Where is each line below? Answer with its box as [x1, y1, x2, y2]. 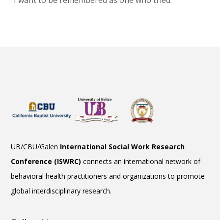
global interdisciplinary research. [11, 186, 112, 195]
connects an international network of [83, 157, 201, 166]
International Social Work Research [60, 142, 185, 151]
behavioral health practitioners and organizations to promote [11, 171, 205, 181]
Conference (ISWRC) [11, 157, 83, 166]
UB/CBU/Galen [11, 142, 60, 151]
